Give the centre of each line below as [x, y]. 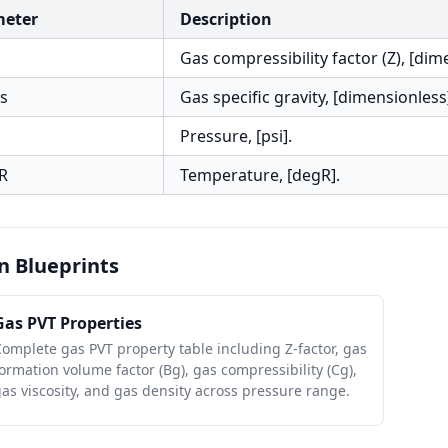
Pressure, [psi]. [236, 136]
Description [226, 19]
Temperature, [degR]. [260, 175]
